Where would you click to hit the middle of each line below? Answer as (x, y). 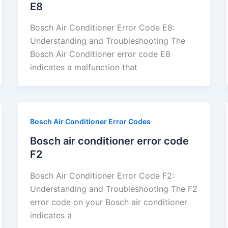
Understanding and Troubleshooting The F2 (113, 189)
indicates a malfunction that (83, 67)
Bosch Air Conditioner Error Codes (90, 122)
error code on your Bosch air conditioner (108, 202)
